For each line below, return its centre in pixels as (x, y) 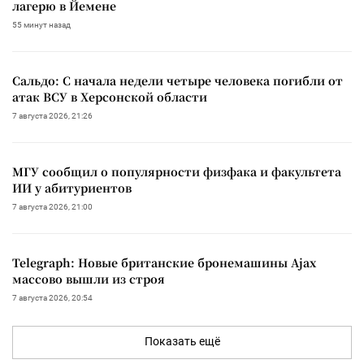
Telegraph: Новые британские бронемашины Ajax (164, 262)
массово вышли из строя (89, 278)
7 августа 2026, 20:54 (52, 297)
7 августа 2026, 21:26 (52, 115)
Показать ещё (182, 341)
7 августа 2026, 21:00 (52, 206)
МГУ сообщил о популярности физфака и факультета (177, 171)
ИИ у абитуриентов (72, 187)
